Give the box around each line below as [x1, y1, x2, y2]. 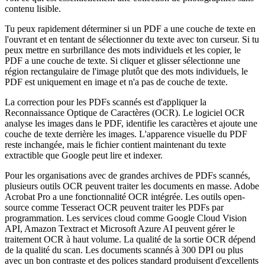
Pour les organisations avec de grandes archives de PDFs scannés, [5, 170, 250, 181]
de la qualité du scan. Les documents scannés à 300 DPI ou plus [5, 245, 243, 256]
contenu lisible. [5, 4, 61, 14]
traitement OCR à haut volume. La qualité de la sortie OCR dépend [5, 234, 256, 245]
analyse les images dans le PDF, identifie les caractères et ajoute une [5, 118, 257, 129]
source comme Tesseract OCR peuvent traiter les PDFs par [5, 202, 224, 213]
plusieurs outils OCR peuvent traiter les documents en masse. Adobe [5, 181, 259, 192]
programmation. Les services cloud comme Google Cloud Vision [5, 213, 247, 224]
